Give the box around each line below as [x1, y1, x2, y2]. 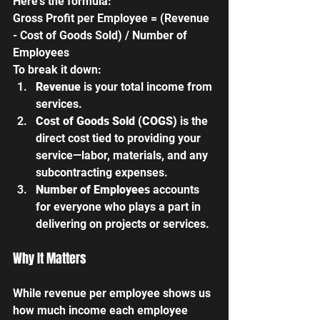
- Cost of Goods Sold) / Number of [13, 28, 190, 42]
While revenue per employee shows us [13, 286, 214, 300]
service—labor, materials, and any [36, 148, 211, 162]
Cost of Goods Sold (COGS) [36, 114, 177, 128]
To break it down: [13, 62, 101, 76]
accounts [153, 182, 202, 196]
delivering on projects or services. [36, 216, 209, 231]
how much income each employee [13, 303, 191, 317]
